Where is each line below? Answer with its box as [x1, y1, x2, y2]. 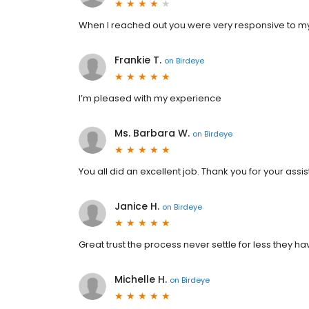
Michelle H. [114, 272, 167, 287]
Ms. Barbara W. [114, 126, 190, 141]
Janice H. [114, 199, 159, 214]
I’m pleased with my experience [79, 92, 221, 106]
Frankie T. [114, 53, 161, 68]
